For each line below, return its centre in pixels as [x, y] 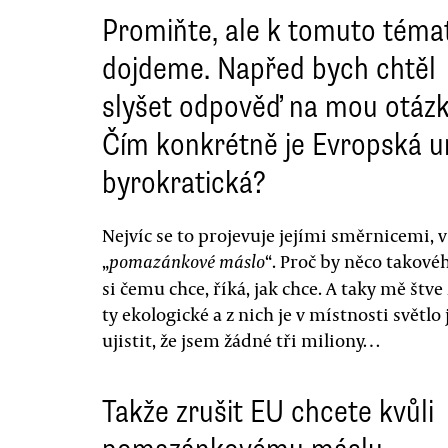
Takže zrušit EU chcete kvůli [268, 411]
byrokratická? [184, 182]
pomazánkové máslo [187, 261]
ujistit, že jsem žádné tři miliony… [241, 339]
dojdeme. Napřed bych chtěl [269, 68]
